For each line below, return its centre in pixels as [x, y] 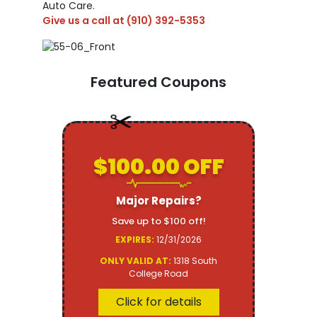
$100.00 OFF [158, 167]
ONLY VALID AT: [136, 261]
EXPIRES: [135, 240]
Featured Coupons [158, 82]
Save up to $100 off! [158, 221]
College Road [158, 274]
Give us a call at [85, 20]
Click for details [158, 302]
